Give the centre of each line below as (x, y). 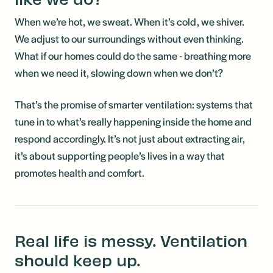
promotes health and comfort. (80, 172)
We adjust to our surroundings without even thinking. (129, 38)
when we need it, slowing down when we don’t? (119, 72)
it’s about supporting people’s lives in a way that (120, 155)
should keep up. (77, 259)
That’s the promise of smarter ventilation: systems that (134, 104)
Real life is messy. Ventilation (131, 240)
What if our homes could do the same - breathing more (133, 55)
